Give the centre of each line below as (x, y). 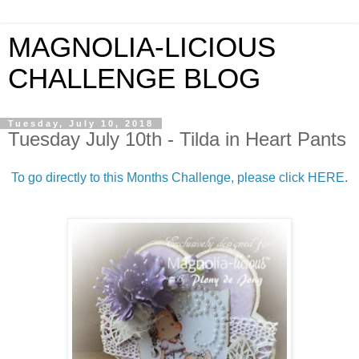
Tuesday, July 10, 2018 (81, 123)
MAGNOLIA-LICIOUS (142, 47)
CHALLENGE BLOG (134, 79)
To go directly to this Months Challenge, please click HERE (178, 177)
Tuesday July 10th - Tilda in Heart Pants (177, 139)
